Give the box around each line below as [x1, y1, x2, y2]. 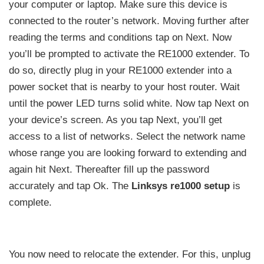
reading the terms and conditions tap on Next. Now [9, 31, 232, 43]
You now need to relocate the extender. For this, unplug [9, 248, 250, 260]
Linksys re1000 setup [131, 180, 230, 192]
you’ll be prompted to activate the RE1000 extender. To [9, 48, 249, 60]
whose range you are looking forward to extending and [9, 147, 246, 159]
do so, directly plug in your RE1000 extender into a [9, 64, 232, 76]
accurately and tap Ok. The [9, 180, 131, 192]
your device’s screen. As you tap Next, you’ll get [9, 114, 222, 126]
